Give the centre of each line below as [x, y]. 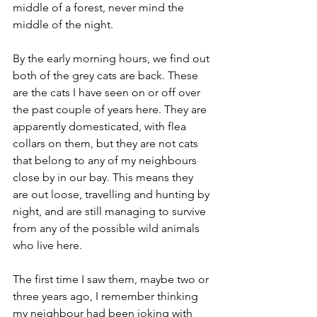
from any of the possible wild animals [108, 228]
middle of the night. [64, 24]
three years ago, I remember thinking [107, 296]
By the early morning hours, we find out [113, 58]
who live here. [49, 245]
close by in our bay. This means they [104, 177]
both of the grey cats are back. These [107, 75]
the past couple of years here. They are [111, 109]
